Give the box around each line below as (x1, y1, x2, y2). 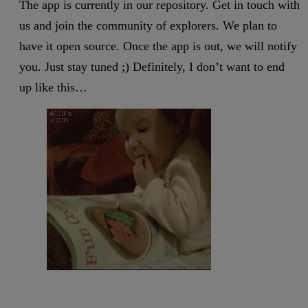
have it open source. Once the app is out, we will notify (19, 39, 297, 54)
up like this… (19, 80, 87, 95)
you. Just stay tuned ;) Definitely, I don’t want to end (19, 60, 285, 74)
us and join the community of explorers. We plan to (19, 19, 277, 33)
